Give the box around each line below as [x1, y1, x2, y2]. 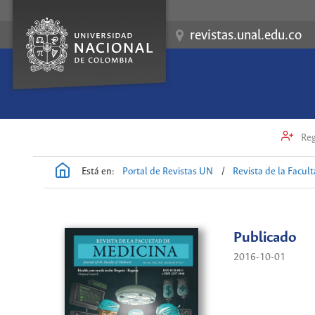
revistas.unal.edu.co [190, 29, 302, 43]
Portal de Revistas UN [122, 166, 214, 177]
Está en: [82, 166, 115, 177]
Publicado [233, 230, 297, 247]
